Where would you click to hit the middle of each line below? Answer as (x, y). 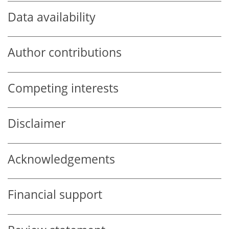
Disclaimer (37, 124)
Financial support (55, 195)
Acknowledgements (61, 159)
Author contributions (65, 53)
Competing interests (63, 88)
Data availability (52, 17)
